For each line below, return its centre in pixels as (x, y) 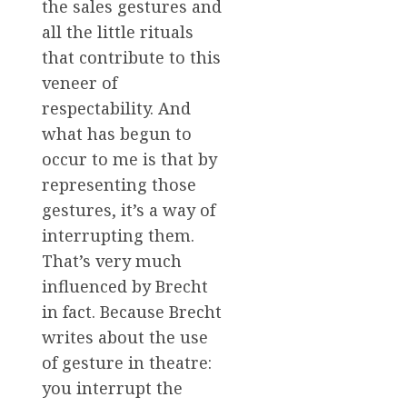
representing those (119, 185)
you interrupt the (112, 388)
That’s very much (112, 261)
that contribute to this (131, 58)
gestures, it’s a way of (129, 210)
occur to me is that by (129, 159)
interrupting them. (118, 236)
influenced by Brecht (125, 287)
